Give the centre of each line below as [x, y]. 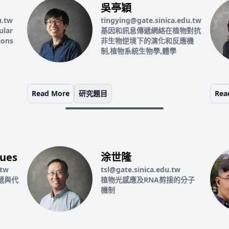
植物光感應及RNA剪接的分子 [148, 180]
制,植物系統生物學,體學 [139, 51]
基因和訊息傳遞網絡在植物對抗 [151, 30]
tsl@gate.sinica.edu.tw [141, 169]
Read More [51, 93]
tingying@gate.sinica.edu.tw [151, 20]
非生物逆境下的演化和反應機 [147, 41]
